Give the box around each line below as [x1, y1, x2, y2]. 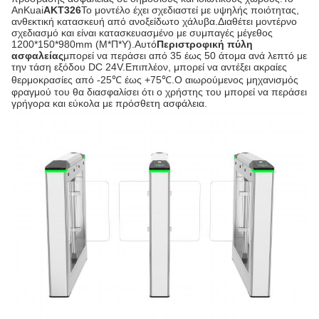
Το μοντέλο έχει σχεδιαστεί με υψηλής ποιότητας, [81, 4, 299, 16]
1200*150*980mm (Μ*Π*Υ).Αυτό [11, 38, 157, 50]
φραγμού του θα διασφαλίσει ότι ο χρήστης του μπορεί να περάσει [11, 86, 307, 98]
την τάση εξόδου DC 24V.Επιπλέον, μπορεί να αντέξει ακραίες [11, 61, 287, 73]
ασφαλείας [11, 50, 63, 61]
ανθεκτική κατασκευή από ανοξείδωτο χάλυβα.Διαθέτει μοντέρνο [11, 16, 297, 27]
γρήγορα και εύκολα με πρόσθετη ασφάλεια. [11, 98, 207, 109]
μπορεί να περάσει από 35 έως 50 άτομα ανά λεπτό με [63, 50, 307, 61]
